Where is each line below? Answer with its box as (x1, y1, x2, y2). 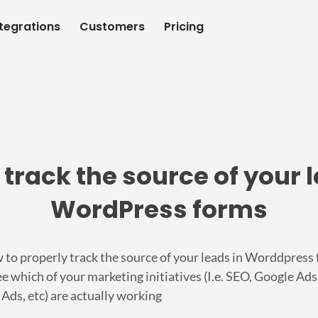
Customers (79, 18, 145, 35)
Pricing (164, 18, 204, 35)
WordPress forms (50, 192, 268, 226)
